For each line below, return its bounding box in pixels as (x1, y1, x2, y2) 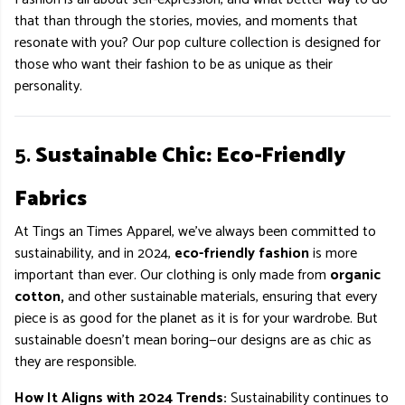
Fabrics (14, 182, 87, 217)
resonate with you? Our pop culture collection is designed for (14, 31, 381, 55)
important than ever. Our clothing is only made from (14, 263, 330, 287)
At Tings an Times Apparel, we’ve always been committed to (14, 220, 376, 244)
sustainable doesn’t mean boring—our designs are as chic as (14, 328, 372, 353)
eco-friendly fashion (174, 241, 309, 266)
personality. (14, 74, 82, 99)
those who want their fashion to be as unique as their (14, 52, 333, 77)
